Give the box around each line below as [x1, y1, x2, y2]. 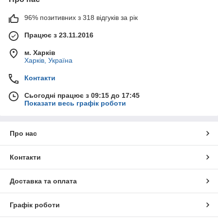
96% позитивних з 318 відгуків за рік [24, 13, 138, 21]
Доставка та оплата [10, 177, 77, 185]
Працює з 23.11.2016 [24, 31, 93, 39]
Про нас [10, 129, 37, 137]
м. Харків [24, 48, 55, 56]
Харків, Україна [24, 56, 73, 64]
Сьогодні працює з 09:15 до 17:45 [24, 91, 140, 99]
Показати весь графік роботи [24, 99, 126, 107]
